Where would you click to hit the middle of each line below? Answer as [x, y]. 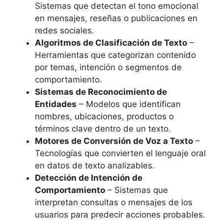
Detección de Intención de [89, 178]
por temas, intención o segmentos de [108, 67]
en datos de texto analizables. [95, 165]
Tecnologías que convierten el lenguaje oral [120, 153]
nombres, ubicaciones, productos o [104, 116]
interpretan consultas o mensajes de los [114, 202]
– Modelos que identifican [129, 104]
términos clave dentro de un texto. [103, 128]
